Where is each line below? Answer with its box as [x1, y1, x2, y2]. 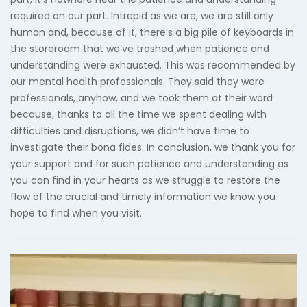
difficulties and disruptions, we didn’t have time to [10, 124, 249, 138]
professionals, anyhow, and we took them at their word [10, 91, 273, 105]
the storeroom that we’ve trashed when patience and [10, 42, 269, 56]
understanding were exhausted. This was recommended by [10, 58, 295, 72]
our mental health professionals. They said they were [10, 75, 265, 88]
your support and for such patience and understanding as [10, 157, 288, 171]
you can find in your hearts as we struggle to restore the [10, 173, 280, 187]
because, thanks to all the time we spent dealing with [10, 108, 267, 121]
